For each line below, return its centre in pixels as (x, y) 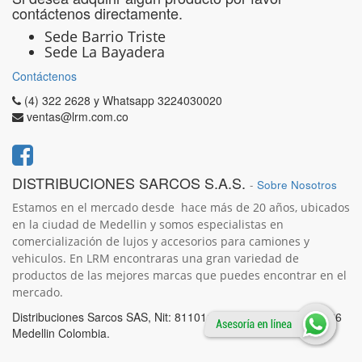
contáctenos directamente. (97, 13)
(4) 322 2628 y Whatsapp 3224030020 (123, 100)
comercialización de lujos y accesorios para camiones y (161, 241)
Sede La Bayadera (105, 52)
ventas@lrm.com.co (78, 116)
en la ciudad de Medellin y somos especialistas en (148, 224)
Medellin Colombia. (61, 333)
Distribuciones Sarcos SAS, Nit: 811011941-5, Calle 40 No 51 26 (177, 317)
